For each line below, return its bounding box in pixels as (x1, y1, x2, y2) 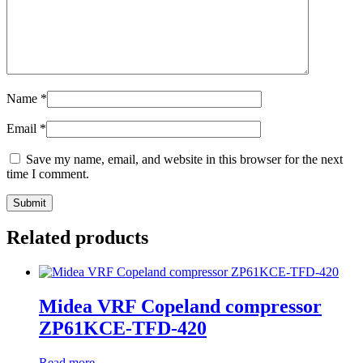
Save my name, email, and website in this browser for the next (26, 152, 343, 166)
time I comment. (6, 166, 89, 181)
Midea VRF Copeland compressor (39, 296, 322, 318)
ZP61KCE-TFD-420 (39, 318, 207, 340)
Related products (6, 227, 148, 249)
